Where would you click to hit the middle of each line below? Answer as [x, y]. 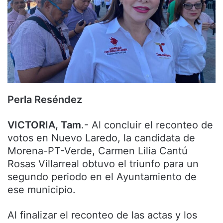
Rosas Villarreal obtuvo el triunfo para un [103, 164]
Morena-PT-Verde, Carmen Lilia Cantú [98, 151]
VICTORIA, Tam [44, 125]
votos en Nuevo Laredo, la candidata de [101, 138]
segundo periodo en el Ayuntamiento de [102, 177]
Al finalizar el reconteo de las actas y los [102, 215]
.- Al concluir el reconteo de [147, 125]
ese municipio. [42, 190]
